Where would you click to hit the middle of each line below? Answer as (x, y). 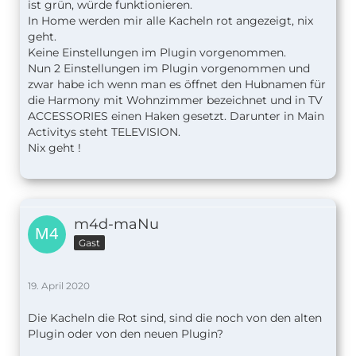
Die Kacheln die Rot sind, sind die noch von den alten (175, 318)
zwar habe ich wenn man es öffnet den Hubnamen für (177, 85)
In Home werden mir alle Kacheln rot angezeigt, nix (170, 21)
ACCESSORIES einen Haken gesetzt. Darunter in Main (176, 116)
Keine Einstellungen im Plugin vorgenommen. (157, 53)
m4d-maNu (116, 224)
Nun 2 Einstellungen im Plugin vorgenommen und (169, 69)
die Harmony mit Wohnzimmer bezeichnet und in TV (175, 101)
